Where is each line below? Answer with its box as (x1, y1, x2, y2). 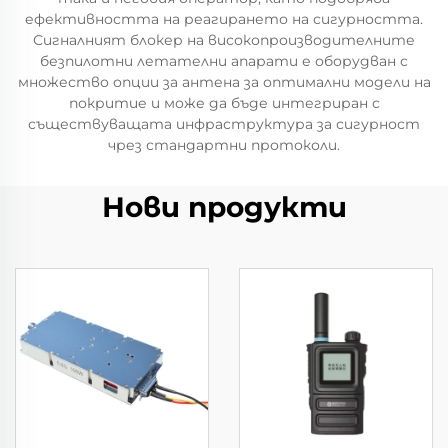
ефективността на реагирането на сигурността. (25, 10, 423, 28)
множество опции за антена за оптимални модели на (17, 73, 431, 91)
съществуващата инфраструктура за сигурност (28, 115, 420, 133)
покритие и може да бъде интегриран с (68, 94, 380, 112)
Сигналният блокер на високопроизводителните (33, 31, 415, 49)
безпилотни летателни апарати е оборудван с (40, 52, 408, 70)
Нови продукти (101, 190, 347, 224)
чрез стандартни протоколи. (108, 136, 340, 154)
